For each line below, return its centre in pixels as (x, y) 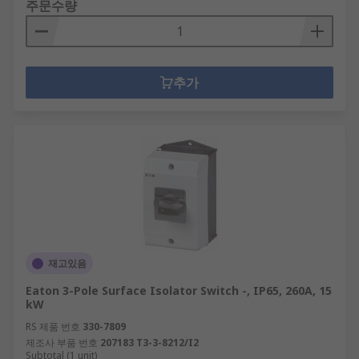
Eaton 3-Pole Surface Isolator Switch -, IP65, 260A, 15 (179, 290)
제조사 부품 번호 (62, 343)
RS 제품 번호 (53, 327)
